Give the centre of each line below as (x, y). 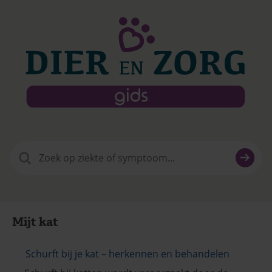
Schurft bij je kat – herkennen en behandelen (127, 253)
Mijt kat (35, 221)
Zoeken (26, 147)
